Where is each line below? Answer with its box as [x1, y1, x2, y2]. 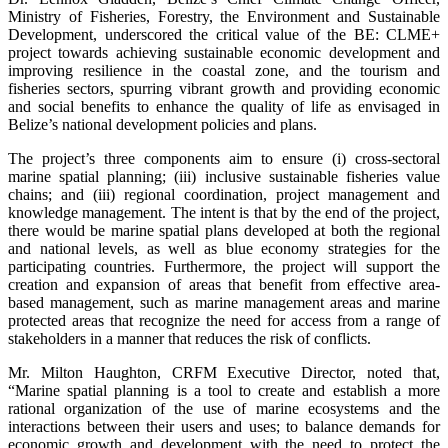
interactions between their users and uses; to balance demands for [8, 418, 440, 436]
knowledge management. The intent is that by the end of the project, [8, 204, 440, 222]
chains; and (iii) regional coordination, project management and [8, 186, 440, 204]
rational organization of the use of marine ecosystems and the [8, 400, 440, 418]
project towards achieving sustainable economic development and [8, 44, 440, 62]
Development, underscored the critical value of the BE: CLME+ [8, 26, 440, 44]
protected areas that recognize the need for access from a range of [8, 312, 440, 330]
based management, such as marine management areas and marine [8, 294, 440, 312]
